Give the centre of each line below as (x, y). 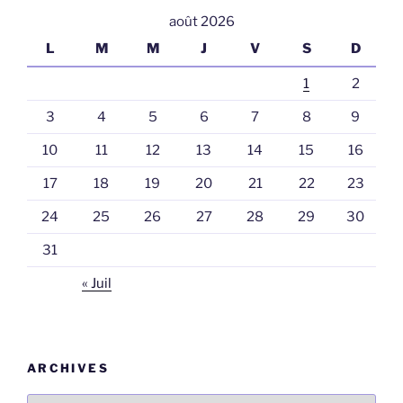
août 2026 (201, 21)
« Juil (97, 283)
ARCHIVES (68, 368)
